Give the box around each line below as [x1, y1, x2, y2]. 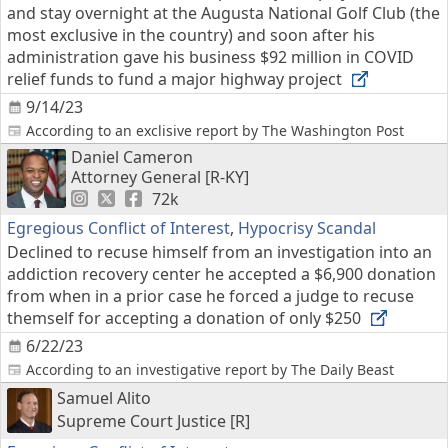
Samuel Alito [57, 387, 151, 409]
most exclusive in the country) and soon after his [7, 24, 375, 46]
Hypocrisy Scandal [238, 217, 376, 239]
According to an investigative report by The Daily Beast [26, 360, 394, 379]
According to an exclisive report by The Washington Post [26, 121, 404, 140]
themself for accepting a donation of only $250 [7, 307, 365, 329]
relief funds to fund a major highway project [7, 68, 346, 90]
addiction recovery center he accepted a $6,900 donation [7, 263, 436, 285]
